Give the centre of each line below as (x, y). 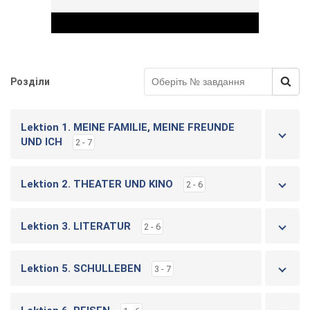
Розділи (30, 82)
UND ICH (42, 142)
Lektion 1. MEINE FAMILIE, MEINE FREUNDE (128, 127)
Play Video (205, 115)
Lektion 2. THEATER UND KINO (97, 184)
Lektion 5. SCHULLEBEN (81, 268)
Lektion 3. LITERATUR (76, 226)
